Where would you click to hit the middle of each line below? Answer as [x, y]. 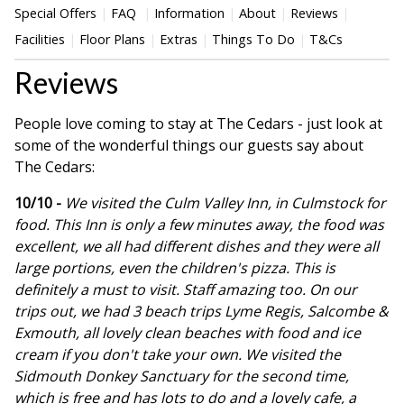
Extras [179, 39]
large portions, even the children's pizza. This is [175, 268]
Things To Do [253, 39]
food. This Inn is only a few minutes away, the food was [199, 225]
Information [189, 13]
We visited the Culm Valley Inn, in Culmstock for [225, 203]
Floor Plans [112, 39]
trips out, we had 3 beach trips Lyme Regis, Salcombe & [202, 312]
